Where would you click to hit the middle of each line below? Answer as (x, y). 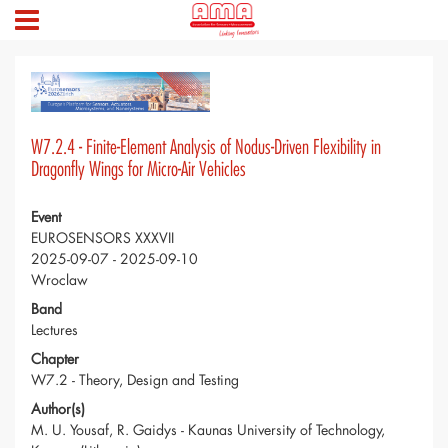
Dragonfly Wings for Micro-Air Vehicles (138, 170)
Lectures (54, 330)
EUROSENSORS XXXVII (102, 238)
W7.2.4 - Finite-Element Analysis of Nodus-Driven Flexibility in (206, 148)
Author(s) (58, 409)
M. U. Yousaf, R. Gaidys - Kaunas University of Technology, (208, 430)
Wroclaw (59, 280)
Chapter (55, 359)
